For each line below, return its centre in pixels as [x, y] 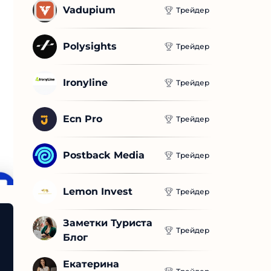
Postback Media [104, 155]
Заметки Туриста [108, 223]
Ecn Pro [83, 119]
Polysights [90, 47]
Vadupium [89, 10]
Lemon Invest [98, 192]
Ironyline [85, 83]
